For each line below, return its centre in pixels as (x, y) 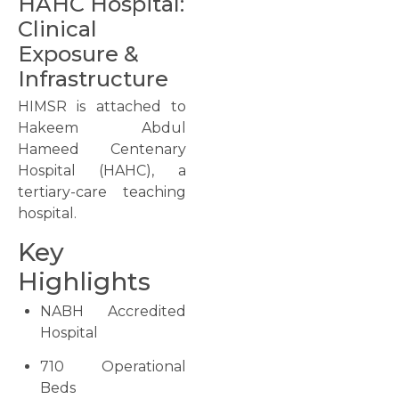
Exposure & (78, 54)
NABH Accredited (113, 311)
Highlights (84, 281)
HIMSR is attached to (102, 107)
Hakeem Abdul (102, 128)
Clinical (57, 29)
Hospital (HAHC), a (102, 171)
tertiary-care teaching (102, 192)
